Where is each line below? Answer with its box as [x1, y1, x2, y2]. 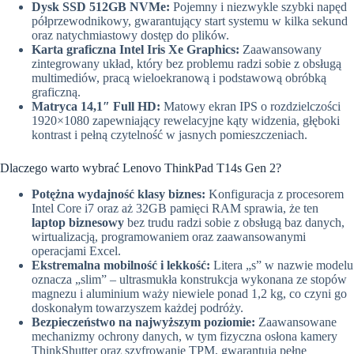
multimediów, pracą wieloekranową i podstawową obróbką [32, 70, 326, 85]
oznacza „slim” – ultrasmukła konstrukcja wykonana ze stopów [32, 272, 347, 286]
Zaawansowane [255, 314, 337, 329]
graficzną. [32, 85, 81, 99]
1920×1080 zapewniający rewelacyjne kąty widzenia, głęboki [32, 113, 340, 127]
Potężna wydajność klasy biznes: [32, 186, 205, 201]
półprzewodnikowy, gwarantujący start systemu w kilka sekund [32, 13, 348, 28]
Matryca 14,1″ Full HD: [32, 99, 160, 113]
